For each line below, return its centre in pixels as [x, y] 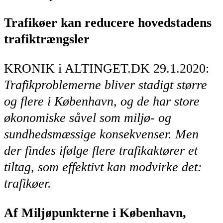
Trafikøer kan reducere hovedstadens [108, 23]
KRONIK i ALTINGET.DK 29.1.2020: [107, 68]
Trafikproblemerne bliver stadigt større [106, 85]
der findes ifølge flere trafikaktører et [101, 150]
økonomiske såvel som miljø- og [88, 117]
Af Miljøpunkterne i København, [95, 213]
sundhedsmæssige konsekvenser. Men [101, 134]
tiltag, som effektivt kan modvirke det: [103, 167]
